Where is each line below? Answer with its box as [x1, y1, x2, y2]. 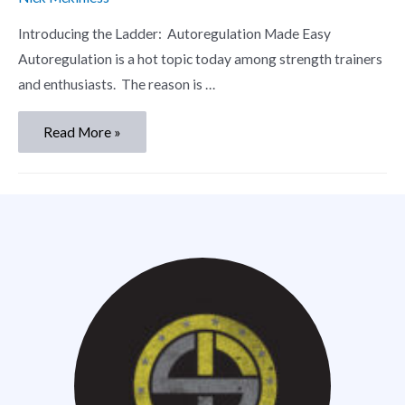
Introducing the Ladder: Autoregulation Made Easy [18, 25, 331, 42]
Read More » [43, 124, 121, 141]
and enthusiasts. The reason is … [18, 76, 215, 93]
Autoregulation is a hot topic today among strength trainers [18, 51, 382, 68]
